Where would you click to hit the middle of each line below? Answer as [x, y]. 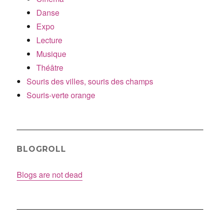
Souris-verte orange [61, 95]
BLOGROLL [41, 149]
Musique [52, 54]
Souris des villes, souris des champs [90, 81]
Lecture [50, 40]
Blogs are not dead [50, 174]
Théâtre [50, 67]
